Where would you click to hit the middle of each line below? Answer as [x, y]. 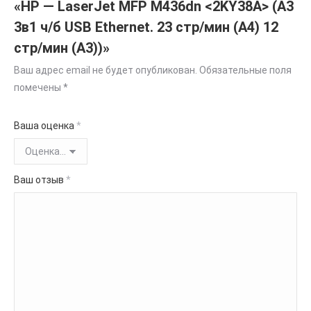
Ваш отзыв [40, 180]
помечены [39, 88]
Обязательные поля [245, 70]
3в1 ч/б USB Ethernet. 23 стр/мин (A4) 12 [146, 27]
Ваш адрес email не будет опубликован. [106, 70]
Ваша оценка [45, 126]
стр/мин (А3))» [62, 48]
